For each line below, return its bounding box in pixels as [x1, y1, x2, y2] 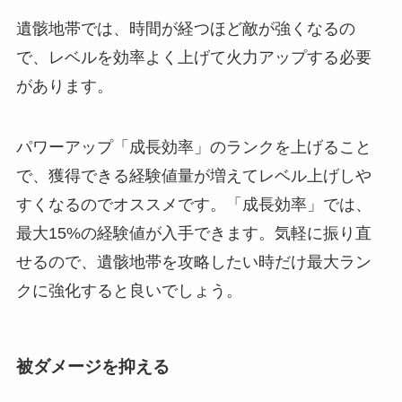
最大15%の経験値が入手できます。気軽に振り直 [15, 223, 371, 242]
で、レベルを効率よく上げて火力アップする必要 [15, 48, 371, 66]
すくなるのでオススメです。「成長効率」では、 [15, 195, 371, 214]
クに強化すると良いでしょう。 [15, 281, 242, 300]
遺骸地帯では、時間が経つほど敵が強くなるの [15, 19, 355, 38]
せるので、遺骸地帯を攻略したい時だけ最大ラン [15, 252, 371, 271]
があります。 [15, 76, 113, 95]
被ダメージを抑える [15, 357, 170, 377]
